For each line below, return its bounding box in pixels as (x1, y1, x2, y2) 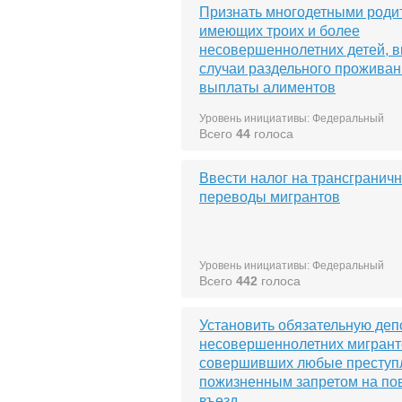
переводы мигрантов (199, 189, 340, 205)
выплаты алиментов (199, 80, 336, 95)
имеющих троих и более (199, 23, 360, 39)
